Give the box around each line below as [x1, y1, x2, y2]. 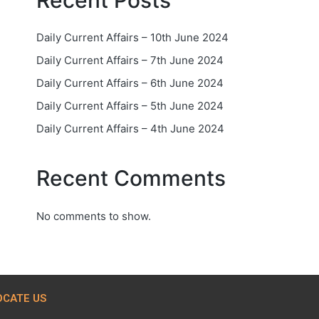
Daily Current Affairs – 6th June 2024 [36, 75, 224, 90]
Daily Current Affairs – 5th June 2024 [36, 98, 224, 113]
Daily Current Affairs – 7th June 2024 [36, 53, 224, 67]
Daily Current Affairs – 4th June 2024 [36, 121, 224, 135]
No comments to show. [36, 209, 151, 223]
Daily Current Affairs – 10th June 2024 [36, 30, 229, 44]
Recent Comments [36, 164, 226, 191]
